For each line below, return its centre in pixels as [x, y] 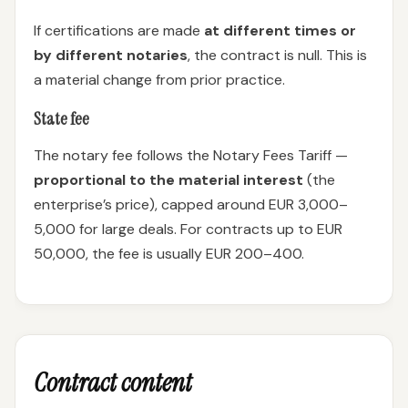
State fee [61, 119]
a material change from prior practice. [159, 80]
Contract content [113, 382]
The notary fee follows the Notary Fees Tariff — [191, 155]
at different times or [280, 31]
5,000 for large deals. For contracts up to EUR [188, 229]
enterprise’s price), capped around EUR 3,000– [191, 204]
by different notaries [111, 55]
